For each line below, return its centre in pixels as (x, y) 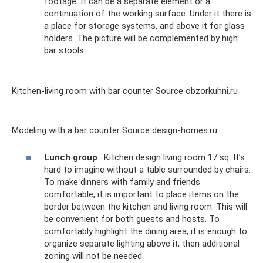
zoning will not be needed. (94, 256)
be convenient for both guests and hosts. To (132, 219)
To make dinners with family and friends (122, 182)
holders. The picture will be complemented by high (141, 38)
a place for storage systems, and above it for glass (144, 26)
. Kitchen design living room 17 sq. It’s (171, 158)
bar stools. (65, 50)
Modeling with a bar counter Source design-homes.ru (114, 130)
